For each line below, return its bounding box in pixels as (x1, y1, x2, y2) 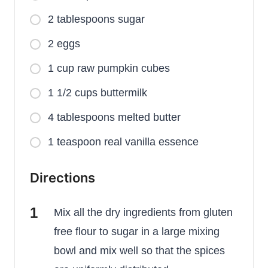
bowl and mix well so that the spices (54, 245, 225, 257)
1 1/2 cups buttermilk (48, 87, 147, 99)
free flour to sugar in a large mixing (54, 226, 220, 238)
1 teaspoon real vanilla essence (48, 136, 199, 148)
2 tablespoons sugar (48, 13, 145, 26)
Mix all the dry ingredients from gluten (54, 206, 233, 219)
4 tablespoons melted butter (48, 111, 181, 124)
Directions (30, 170, 95, 186)
